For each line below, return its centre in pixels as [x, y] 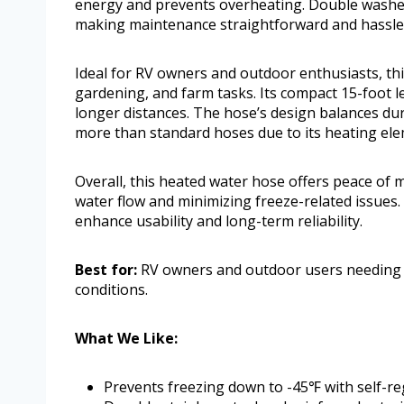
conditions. [111, 290]
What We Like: [126, 339]
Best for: [106, 270]
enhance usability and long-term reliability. [219, 221]
